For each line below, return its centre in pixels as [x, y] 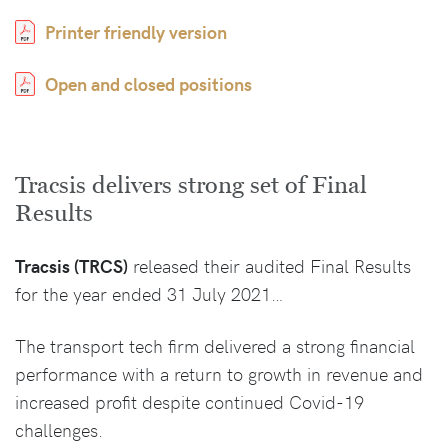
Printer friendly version [136, 31]
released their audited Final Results [269, 265]
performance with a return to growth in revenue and [219, 373]
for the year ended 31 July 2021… [149, 293]
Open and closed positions [148, 83]
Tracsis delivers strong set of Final [191, 185]
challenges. [59, 429]
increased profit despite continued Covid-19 [189, 401]
